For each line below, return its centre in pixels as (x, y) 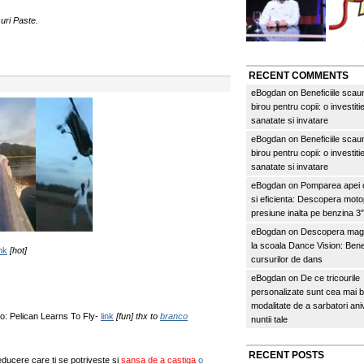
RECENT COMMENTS (299, 76)
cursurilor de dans (287, 259)
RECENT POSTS (286, 355)
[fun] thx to (137, 316)
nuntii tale (269, 319)
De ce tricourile (330, 278)
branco (174, 316)
